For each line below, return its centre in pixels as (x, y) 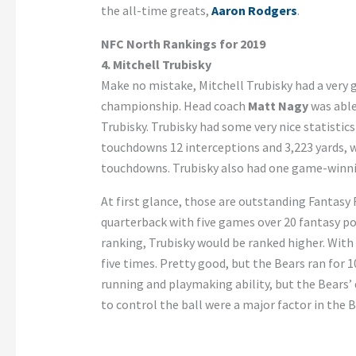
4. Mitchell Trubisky (156, 65)
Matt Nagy (278, 106)
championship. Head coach (174, 106)
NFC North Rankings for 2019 (183, 44)
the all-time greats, (156, 11)
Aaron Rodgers (254, 11)
